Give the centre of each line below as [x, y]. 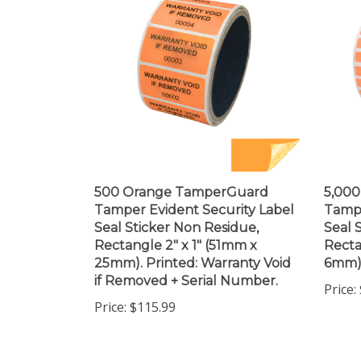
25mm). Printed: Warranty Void [193, 249]
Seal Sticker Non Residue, [176, 214]
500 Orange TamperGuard [181, 178]
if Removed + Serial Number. [186, 267]
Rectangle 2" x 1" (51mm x [176, 232]
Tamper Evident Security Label [194, 196]
